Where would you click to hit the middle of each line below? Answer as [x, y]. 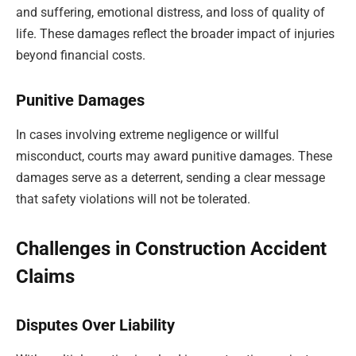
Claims [45, 277]
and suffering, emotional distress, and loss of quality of [170, 13]
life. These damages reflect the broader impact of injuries [175, 34]
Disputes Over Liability [95, 325]
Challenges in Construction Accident [171, 249]
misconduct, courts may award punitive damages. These [174, 157]
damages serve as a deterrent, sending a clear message [170, 178]
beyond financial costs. [81, 56]
